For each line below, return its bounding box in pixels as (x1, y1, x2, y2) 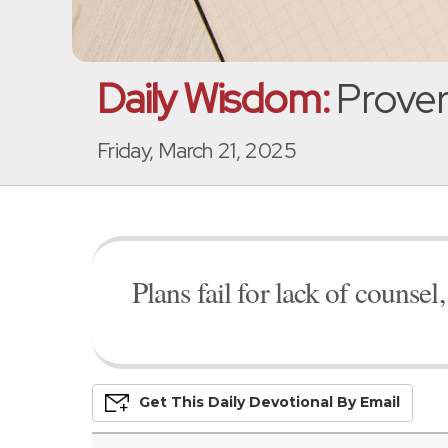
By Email (333, 392, 400, 411)
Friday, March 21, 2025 (97, 136, 296, 165)
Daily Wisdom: (97, 72, 330, 125)
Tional (289, 392, 333, 411)
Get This (139, 392, 208, 411)
